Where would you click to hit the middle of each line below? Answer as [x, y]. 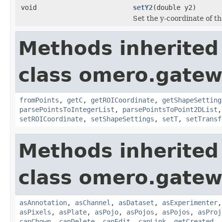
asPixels [35, 212]
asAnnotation [43, 202]
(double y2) [174, 7]
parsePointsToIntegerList [67, 109]
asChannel [93, 202]
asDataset [136, 202]
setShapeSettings [122, 119]
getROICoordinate [122, 100]
